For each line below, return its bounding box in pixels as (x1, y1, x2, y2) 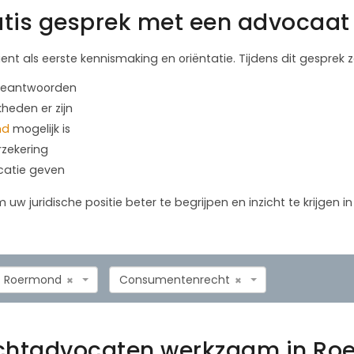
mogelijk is (9, 120, 70, 137)
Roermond (4, 271, 62, 288)
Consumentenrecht (119, 271, 230, 288)
